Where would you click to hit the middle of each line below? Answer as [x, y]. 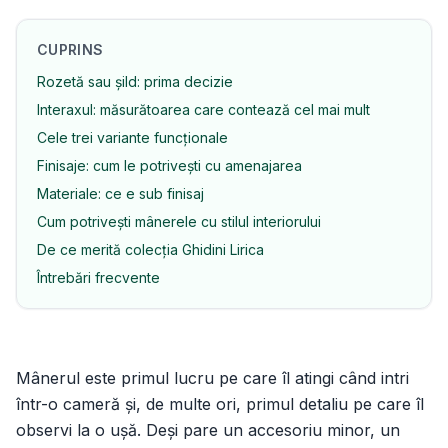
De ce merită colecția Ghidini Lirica [150, 249]
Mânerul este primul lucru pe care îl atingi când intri [212, 378]
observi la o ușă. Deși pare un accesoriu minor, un [208, 430]
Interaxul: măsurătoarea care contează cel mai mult [203, 109]
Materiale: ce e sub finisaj [120, 193]
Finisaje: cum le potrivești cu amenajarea [169, 165]
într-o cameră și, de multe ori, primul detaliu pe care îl [220, 404]
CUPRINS [70, 49]
